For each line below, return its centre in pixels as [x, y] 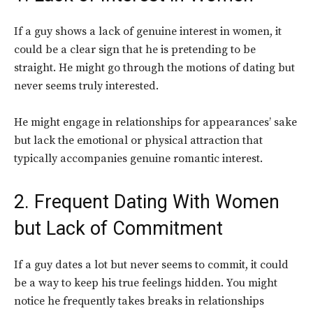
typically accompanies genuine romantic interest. [140, 159]
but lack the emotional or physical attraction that [138, 141]
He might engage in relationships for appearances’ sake [155, 123]
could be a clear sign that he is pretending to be [135, 50]
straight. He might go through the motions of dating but [154, 68]
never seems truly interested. [86, 86]
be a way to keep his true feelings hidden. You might [146, 283]
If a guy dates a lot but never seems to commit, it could [151, 265]
